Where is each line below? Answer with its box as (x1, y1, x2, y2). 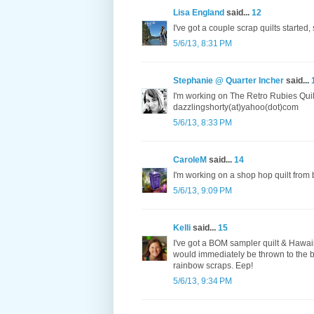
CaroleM (173, 155, 207, 165)
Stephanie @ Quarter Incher (173, 76, 284, 86)
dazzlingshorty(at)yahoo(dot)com (173, 102, 299, 113)
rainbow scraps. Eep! (173, 261, 253, 271)
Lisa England (173, 8, 224, 18)
